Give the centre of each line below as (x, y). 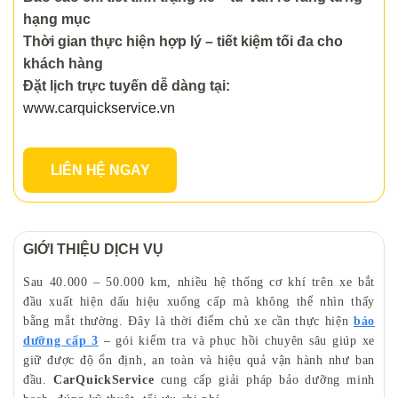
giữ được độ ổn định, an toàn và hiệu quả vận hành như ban (199, 360)
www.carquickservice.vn (99, 108)
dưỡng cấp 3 (61, 341)
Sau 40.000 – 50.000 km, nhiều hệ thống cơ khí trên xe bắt (199, 282)
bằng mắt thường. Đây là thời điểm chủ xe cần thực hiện (188, 321)
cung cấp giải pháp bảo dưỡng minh (264, 380)
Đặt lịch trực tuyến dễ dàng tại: (127, 86)
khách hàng (63, 64)
